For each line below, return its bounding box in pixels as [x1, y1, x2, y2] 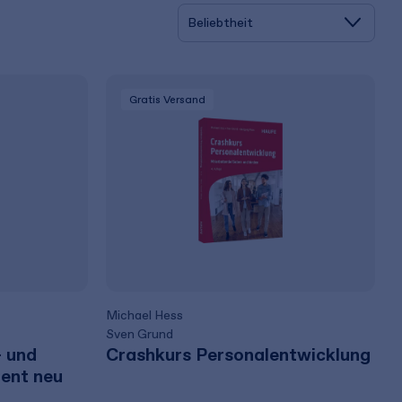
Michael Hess [106, 308, 184, 323]
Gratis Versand [129, 93, 206, 106]
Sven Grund [106, 327, 174, 342]
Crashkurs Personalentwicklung [106, 344, 371, 365]
